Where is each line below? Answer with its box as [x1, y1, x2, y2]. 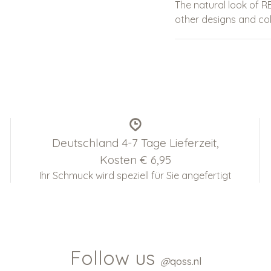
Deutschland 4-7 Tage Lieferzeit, [51, 135, 219, 150]
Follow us [70, 246, 160, 270]
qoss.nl [169, 255, 201, 267]
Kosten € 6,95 [99, 152, 171, 167]
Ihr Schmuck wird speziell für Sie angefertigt [39, 169, 232, 181]
